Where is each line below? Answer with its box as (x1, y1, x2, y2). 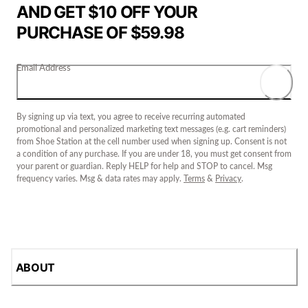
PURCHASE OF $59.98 (16, 22, 184, 43)
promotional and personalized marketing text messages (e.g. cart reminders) (16, 125, 286, 134)
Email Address (16, 63, 71, 73)
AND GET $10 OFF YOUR (16, 1, 197, 22)
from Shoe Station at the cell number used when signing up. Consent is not (16, 137, 287, 146)
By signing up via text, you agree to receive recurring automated (16, 113, 245, 122)
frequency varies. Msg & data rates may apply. (16, 175, 184, 184)
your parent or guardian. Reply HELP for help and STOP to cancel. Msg (16, 162, 272, 171)
